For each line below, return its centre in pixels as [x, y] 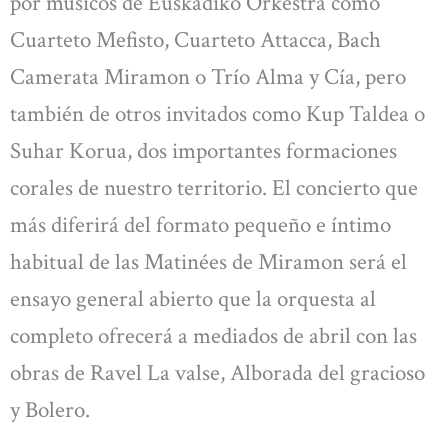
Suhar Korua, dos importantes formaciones [203, 150]
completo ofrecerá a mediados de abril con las [213, 335]
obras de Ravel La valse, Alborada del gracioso [217, 372]
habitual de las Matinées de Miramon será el [208, 261]
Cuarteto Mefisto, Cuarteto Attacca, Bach [195, 39]
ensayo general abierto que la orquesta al [193, 298]
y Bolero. [50, 409]
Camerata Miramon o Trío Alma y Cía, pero [208, 76]
